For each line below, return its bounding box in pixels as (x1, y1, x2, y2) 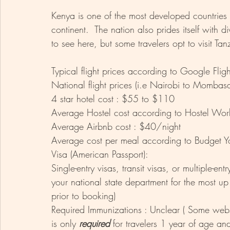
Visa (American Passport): (51, 147, 151, 160)
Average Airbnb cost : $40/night (51, 120, 184, 132)
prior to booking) (51, 189, 116, 202)
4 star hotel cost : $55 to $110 (51, 92, 175, 105)
